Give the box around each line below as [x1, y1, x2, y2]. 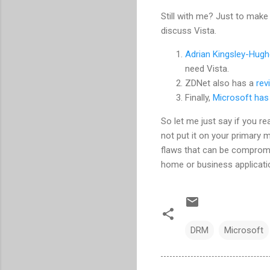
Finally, [185, 92, 213, 103]
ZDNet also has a [185, 77, 256, 89]
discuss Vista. [161, 25, 216, 36]
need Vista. [185, 63, 229, 74]
